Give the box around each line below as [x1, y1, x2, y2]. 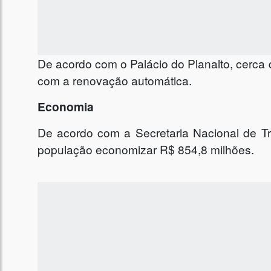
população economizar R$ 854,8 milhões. [37, 141, 254, 158]
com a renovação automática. [37, 72, 192, 89]
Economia [37, 98, 94, 116]
